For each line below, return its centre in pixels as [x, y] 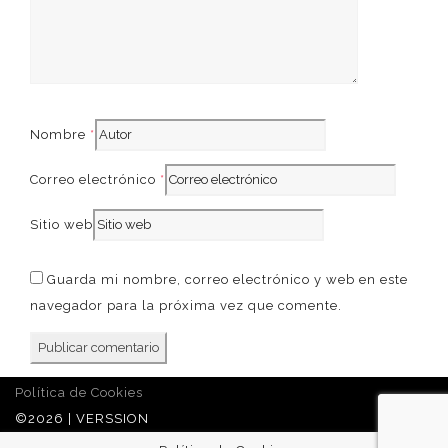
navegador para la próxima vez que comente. [186, 305]
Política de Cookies [79, 392]
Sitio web [61, 224]
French [131, 42]
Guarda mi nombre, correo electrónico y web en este [227, 279]
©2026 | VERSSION [82, 418]
